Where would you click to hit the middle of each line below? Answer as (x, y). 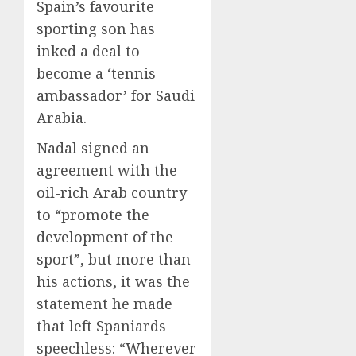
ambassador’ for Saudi (116, 95)
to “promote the (93, 215)
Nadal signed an (93, 148)
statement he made (104, 304)
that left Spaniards (101, 326)
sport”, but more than (114, 259)
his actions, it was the (113, 281)
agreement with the (107, 170)
